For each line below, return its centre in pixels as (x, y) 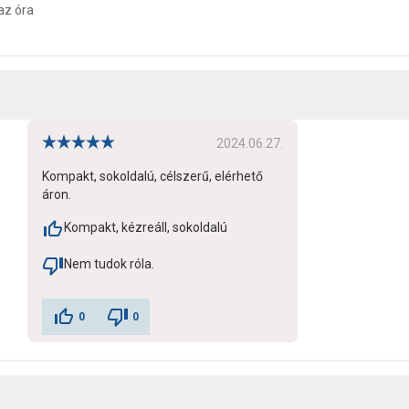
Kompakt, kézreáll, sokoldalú (146, 227)
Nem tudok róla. (109, 264)
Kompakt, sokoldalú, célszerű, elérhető (152, 176)
